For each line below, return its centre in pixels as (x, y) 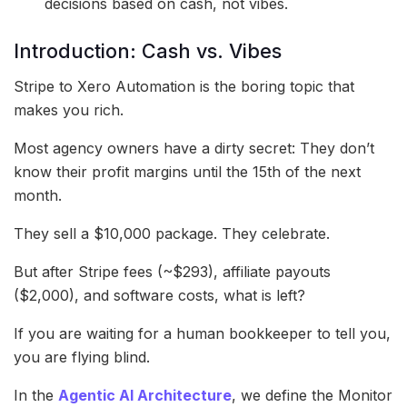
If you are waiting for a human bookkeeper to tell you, (202, 333)
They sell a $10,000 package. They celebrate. (172, 233)
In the (36, 395)
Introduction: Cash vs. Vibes (148, 51)
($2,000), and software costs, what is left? (159, 295)
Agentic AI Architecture (145, 395)
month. (38, 195)
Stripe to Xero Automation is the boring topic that (184, 86)
